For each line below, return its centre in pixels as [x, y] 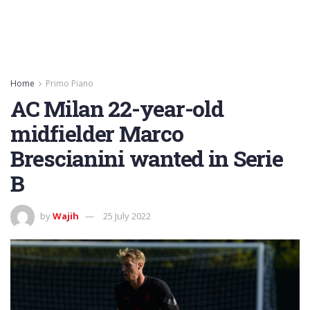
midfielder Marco [97, 133]
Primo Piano [70, 83]
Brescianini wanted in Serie [147, 158]
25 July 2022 [127, 216]
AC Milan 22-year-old [117, 108]
